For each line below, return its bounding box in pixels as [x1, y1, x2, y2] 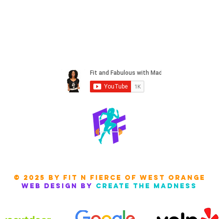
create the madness [96, 181, 197, 190]
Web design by [22, 181, 93, 190]
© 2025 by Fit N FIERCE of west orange [13, 173, 205, 182]
